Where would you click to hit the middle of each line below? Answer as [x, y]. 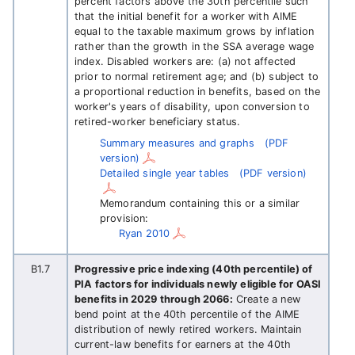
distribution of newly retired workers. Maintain [188, 329]
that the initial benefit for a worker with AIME [186, 16]
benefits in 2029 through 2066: [154, 299]
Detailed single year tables [165, 173]
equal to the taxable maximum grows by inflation [195, 31]
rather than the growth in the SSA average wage [195, 46]
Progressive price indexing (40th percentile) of [194, 269]
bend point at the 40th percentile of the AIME [187, 314]
